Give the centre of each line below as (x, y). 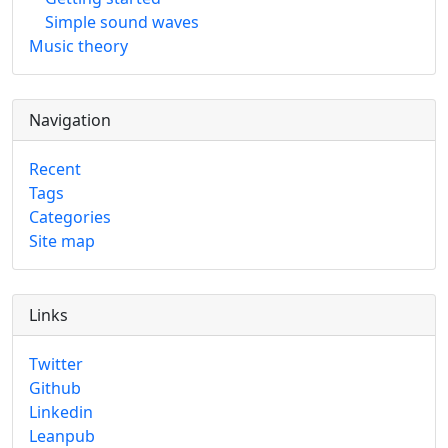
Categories (70, 217)
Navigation (70, 120)
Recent (55, 169)
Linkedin (61, 412)
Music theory (78, 46)
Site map (62, 241)
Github (55, 388)
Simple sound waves (122, 22)
